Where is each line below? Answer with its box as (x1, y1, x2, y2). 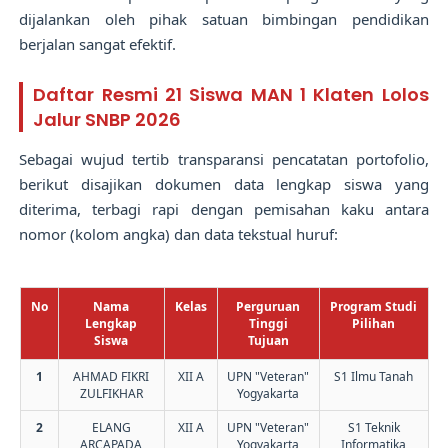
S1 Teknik (347, 418, 400, 436)
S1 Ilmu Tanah (334, 367, 413, 385)
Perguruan (236, 297, 300, 315)
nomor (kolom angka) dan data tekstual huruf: (19, 223, 339, 244)
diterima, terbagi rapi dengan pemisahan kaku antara (19, 198, 429, 219)
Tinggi (248, 314, 288, 332)
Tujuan (247, 331, 289, 349)
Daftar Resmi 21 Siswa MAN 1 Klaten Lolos (33, 81, 429, 107)
